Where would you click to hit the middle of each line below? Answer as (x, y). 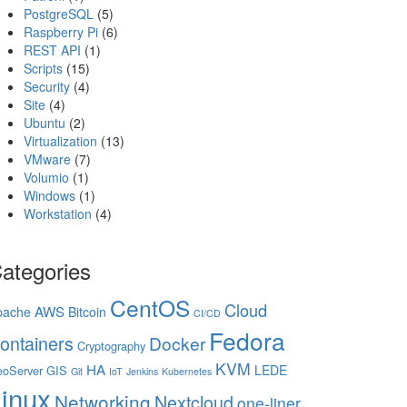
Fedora (247, 340)
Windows (50, 195)
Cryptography (111, 346)
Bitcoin (87, 312)
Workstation (58, 213)
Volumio (46, 177)
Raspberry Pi (61, 32)
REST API (52, 50)
